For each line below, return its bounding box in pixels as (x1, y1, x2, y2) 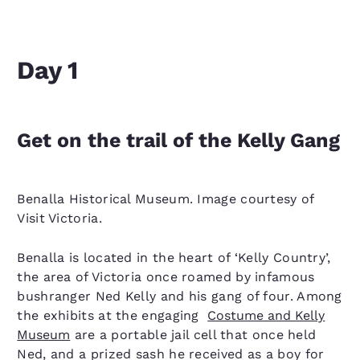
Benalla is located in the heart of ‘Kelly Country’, (17, 250, 331, 265)
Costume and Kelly (207, 308, 325, 323)
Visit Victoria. (17, 211, 102, 226)
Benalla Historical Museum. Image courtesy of (17, 191, 314, 207)
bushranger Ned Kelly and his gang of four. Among (17, 288, 342, 304)
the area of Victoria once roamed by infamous (17, 269, 315, 284)
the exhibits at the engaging (17, 308, 208, 323)
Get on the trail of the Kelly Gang (17, 129, 341, 152)
